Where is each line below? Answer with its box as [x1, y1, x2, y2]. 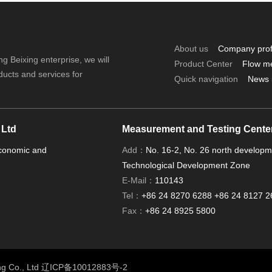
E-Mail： [121, 175, 155, 185]
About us [174, 43, 208, 53]
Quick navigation [174, 73, 238, 84]
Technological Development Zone [121, 160, 250, 170]
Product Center [174, 58, 233, 69]
